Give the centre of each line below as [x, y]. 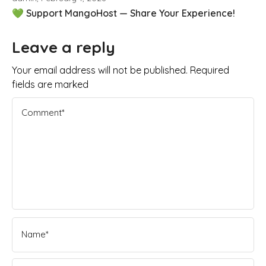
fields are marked [50, 85]
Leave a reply [64, 47]
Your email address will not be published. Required [121, 70]
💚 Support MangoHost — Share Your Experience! [123, 13]
